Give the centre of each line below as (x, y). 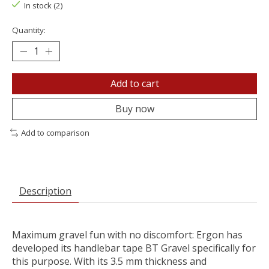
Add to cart (134, 84)
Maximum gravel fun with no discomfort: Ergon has (127, 234)
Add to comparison (55, 133)
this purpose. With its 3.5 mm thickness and (109, 261)
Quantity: (29, 30)
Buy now (134, 109)
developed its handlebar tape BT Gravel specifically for (134, 248)
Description (45, 191)
